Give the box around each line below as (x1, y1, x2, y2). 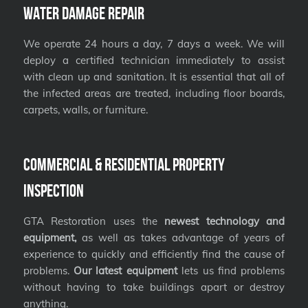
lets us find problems (177, 264, 285, 278)
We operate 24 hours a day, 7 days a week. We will (23, 37, 285, 51)
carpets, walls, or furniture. (23, 103, 148, 117)
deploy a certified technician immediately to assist (23, 54, 285, 67)
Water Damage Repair (23, 4, 144, 23)
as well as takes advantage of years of (76, 231, 285, 245)
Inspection (23, 181, 84, 201)
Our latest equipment (69, 264, 177, 278)
